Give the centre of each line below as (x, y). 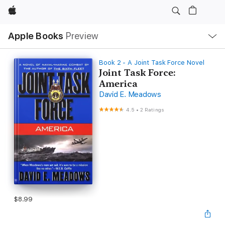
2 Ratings (152, 109)
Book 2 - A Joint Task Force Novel (151, 63)
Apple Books (36, 36)
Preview (82, 36)
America (118, 84)
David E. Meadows (130, 94)
